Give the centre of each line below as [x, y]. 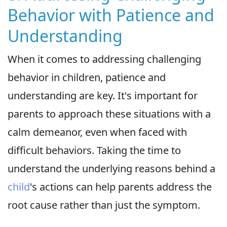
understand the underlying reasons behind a [111, 168]
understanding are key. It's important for [103, 95]
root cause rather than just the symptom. [104, 205]
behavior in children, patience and [87, 77]
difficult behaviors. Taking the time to [94, 150]
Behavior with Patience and [111, 15]
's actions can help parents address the [121, 186]
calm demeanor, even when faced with [97, 132]
